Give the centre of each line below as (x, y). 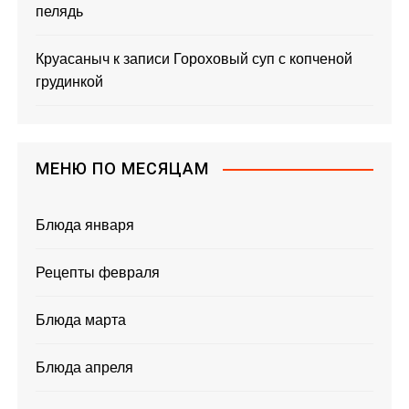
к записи (142, 58)
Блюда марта (81, 320)
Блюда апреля (85, 367)
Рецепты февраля (98, 272)
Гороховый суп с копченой (263, 58)
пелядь (60, 11)
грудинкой (70, 81)
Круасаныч (73, 58)
